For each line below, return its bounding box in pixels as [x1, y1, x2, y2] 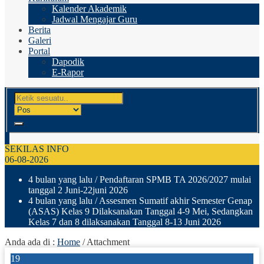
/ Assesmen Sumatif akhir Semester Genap [93, 195, 252, 206]
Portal [28, 46, 50, 56]
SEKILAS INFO [5, 143, 69, 154]
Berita [28, 25, 51, 35]
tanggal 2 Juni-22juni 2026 [28, 184, 128, 195]
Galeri [28, 35, 51, 45]
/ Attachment [80, 236, 130, 247]
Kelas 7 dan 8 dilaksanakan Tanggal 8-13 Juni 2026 [28, 216, 221, 227]
